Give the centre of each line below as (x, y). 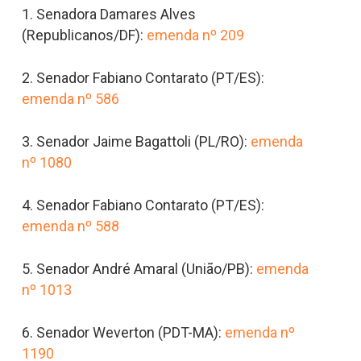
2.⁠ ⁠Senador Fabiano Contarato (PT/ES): (143, 77)
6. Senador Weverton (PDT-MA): (123, 332)
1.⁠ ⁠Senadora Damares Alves (108, 14)
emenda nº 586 (70, 98)
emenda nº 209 (193, 35)
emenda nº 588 (70, 226)
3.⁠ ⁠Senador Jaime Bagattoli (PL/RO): (136, 141)
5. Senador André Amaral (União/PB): (139, 268)
